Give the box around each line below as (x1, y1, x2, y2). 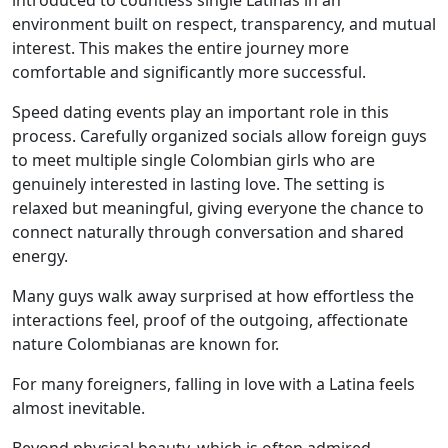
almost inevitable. (12, 397, 145, 419)
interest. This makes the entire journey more (12, 37, 349, 59)
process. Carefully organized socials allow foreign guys (12, 125, 427, 147)
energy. (12, 245, 68, 267)
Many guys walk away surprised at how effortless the (12, 285, 414, 307)
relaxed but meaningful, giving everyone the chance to (12, 197, 424, 219)
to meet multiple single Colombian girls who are (12, 149, 375, 171)
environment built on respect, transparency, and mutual (12, 13, 436, 35)
